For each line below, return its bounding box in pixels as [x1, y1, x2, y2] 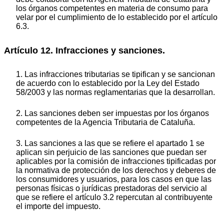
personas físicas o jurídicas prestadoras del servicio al [16, 183, 207, 192]
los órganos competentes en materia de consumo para [16, 3, 208, 12]
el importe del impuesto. [16, 201, 100, 210]
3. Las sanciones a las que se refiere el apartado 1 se [16, 138, 204, 147]
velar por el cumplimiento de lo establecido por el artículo [16, 12, 217, 21]
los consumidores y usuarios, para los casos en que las [16, 174, 211, 183]
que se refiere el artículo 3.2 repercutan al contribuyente [16, 192, 212, 201]
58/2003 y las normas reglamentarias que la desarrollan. [16, 87, 215, 96]
